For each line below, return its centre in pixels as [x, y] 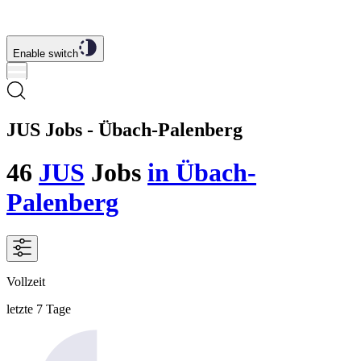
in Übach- [202, 173]
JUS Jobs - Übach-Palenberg [124, 129]
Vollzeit [26, 281]
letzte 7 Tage [39, 309]
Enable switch [46, 54]
